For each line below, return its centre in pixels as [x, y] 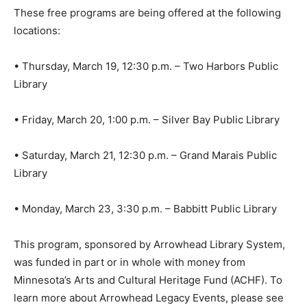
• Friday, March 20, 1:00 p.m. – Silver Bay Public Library [147, 110]
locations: [37, 21]
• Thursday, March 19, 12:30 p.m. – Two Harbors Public [146, 56]
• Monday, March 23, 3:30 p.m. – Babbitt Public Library [145, 199]
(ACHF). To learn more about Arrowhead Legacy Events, [148, 288]
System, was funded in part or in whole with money [138, 252]
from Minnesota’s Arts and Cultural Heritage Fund [133, 270]
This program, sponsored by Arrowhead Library [128, 234]
